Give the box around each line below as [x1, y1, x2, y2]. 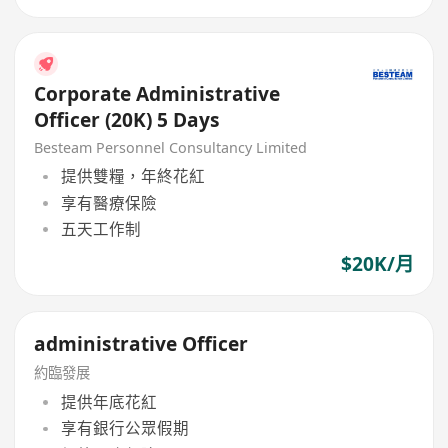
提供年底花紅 [60, 390, 157, 413]
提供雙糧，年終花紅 [60, 165, 205, 188]
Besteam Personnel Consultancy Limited [34, 137, 308, 157]
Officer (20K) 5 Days [34, 106, 221, 133]
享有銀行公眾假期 [60, 417, 189, 440]
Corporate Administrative [34, 80, 281, 107]
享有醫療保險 [60, 191, 157, 214]
